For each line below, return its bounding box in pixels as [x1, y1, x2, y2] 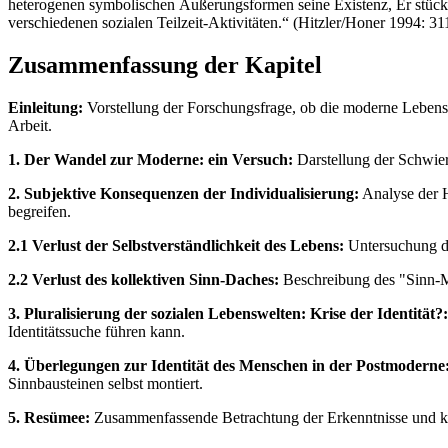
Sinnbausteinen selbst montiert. [8, 374, 203, 392]
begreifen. [8, 202, 71, 220]
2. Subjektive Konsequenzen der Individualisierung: [8, 184, 359, 202]
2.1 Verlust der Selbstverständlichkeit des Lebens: [8, 236, 344, 254]
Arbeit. [8, 116, 52, 134]
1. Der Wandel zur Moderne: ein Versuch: [8, 150, 293, 168]
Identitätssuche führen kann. [8, 322, 185, 340]
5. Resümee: [8, 408, 90, 426]
